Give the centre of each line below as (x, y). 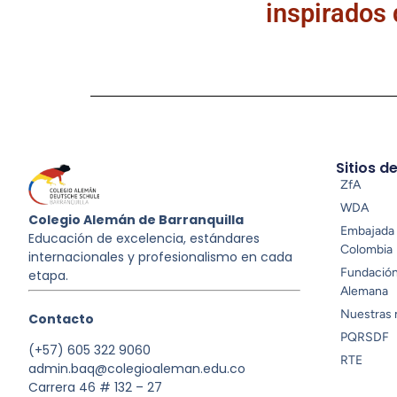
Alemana (364, 291)
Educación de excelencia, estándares (144, 239)
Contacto (61, 319)
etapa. (48, 276)
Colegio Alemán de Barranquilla (136, 220)
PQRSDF (364, 337)
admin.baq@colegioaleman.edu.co (137, 368)
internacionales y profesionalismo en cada (160, 257)
